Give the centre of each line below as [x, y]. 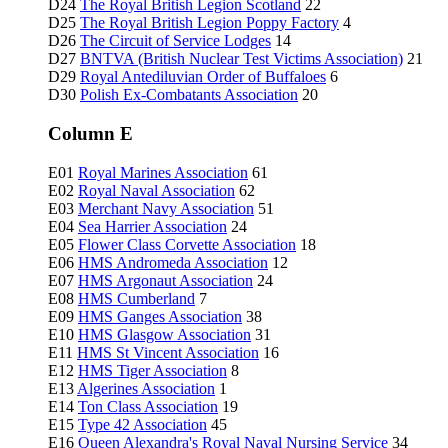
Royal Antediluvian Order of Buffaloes [203, 77]
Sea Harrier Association [152, 226]
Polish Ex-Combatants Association [189, 95]
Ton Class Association [148, 406]
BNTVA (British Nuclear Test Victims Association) [241, 59]
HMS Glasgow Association [164, 334]
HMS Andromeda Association [173, 262]
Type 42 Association [142, 424]
